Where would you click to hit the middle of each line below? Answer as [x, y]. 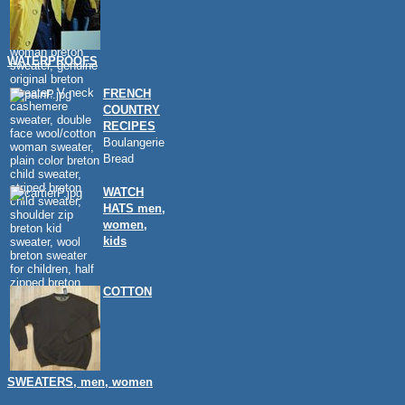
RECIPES [129, 126]
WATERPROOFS [52, 61]
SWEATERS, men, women [80, 382]
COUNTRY [132, 110]
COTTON [127, 292]
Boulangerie [134, 142]
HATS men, [134, 208]
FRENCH [127, 94]
